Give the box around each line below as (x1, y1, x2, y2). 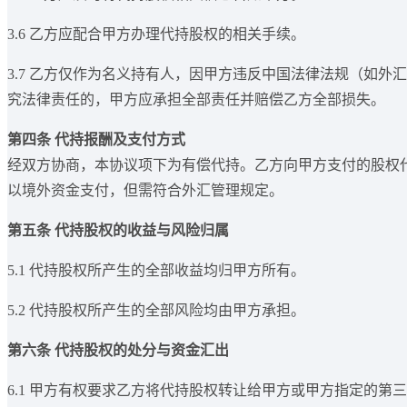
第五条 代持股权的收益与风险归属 (7, 223, 229, 239)
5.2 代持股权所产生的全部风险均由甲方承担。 (7, 303, 305, 319)
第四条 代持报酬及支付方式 (7, 132, 185, 148)
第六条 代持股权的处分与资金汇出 (7, 342, 229, 359)
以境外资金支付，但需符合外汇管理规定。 (7, 183, 283, 199)
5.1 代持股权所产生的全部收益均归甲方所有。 (7, 263, 305, 279)
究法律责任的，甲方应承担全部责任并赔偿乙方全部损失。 (7, 92, 385, 108)
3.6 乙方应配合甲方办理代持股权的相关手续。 (7, 26, 305, 43)
